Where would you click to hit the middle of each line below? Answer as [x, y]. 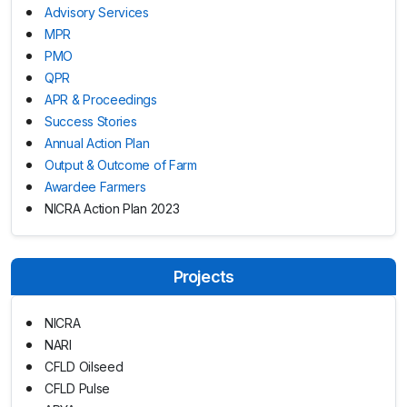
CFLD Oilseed [84, 366]
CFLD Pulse [77, 388]
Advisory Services [97, 12]
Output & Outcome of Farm [121, 164]
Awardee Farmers [95, 186]
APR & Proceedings [101, 99]
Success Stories [91, 121]
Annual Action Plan [97, 143]
